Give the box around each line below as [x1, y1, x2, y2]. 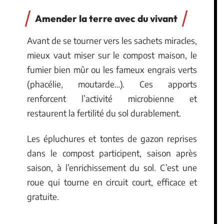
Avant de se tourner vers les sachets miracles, [27, 34, 197, 46]
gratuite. [27, 191, 59, 202]
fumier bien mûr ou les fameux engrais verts [27, 63, 197, 75]
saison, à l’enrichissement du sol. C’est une [27, 162, 197, 173]
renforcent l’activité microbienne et [27, 92, 197, 104]
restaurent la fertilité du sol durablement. [27, 107, 181, 118]
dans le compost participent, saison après [27, 147, 197, 158]
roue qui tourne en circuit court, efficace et [27, 176, 197, 187]
